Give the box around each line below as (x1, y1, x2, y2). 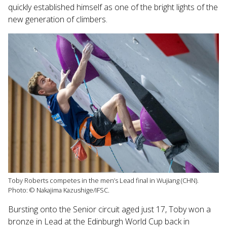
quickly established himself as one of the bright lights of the (8, 2, 218, 13)
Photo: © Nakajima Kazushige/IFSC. (8, 185, 109, 195)
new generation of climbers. (8, 14, 107, 25)
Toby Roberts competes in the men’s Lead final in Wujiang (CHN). (8, 176, 199, 185)
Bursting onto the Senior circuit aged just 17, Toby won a (8, 204, 211, 215)
